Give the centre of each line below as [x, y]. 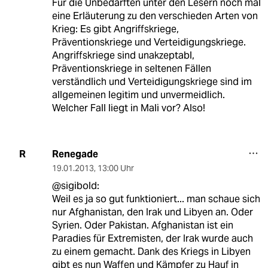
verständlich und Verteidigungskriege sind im [152, 81]
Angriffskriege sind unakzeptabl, [123, 55]
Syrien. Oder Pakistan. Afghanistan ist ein [142, 225]
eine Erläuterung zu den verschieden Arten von [155, 16]
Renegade [75, 154]
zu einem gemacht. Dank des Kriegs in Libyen [151, 251]
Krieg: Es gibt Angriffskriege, [115, 29]
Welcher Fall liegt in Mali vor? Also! [128, 108]
